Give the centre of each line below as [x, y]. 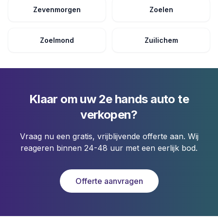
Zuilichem [161, 40]
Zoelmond [57, 40]
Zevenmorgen [57, 9]
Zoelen [161, 9]
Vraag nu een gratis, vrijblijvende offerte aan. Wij [109, 136]
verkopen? [109, 115]
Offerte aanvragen [109, 181]
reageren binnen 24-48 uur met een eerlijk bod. [109, 148]
